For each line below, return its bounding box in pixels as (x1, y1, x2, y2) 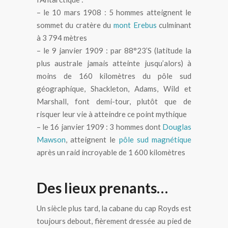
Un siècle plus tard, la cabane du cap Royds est (36, 203, 192, 213)
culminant (156, 20, 192, 30)
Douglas (162, 122, 192, 132)
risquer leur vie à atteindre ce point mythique (36, 109, 187, 119)
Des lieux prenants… (36, 179, 168, 197)
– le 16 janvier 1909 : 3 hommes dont (36, 122, 163, 132)
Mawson (36, 135, 66, 145)
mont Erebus (113, 20, 157, 30)
